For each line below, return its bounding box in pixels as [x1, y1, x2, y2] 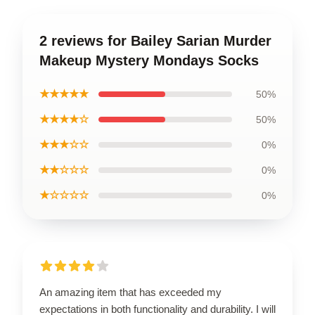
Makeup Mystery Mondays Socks [39, 52, 259, 68]
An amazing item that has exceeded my [39, 285, 221, 298]
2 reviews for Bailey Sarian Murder [39, 32, 271, 49]
